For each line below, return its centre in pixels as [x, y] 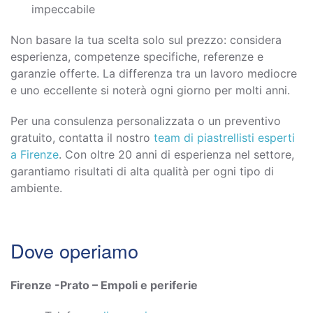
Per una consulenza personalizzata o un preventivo [146, 121]
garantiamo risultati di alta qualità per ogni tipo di [142, 171]
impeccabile [63, 9]
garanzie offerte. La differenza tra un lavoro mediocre [154, 73]
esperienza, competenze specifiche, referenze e [137, 56]
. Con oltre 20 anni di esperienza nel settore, [176, 154]
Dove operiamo [74, 250]
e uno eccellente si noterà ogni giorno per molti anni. [150, 90]
